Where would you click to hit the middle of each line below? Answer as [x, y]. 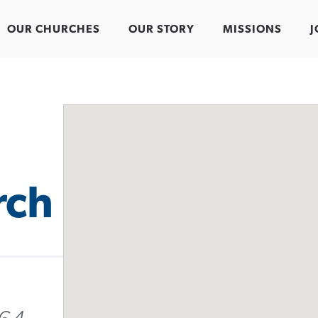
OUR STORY [161, 29]
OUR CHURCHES [54, 29]
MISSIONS [252, 29]
